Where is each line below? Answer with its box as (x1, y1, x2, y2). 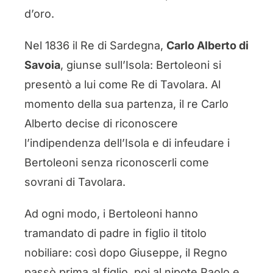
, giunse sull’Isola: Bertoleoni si (60, 58, 221, 71)
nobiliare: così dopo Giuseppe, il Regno (24, 246, 227, 259)
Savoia (24, 58, 60, 71)
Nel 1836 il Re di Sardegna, (24, 38, 166, 52)
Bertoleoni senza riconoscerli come (24, 155, 209, 169)
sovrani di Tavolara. (24, 175, 126, 188)
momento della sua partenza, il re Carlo (24, 97, 229, 110)
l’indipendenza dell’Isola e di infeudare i (24, 136, 230, 149)
